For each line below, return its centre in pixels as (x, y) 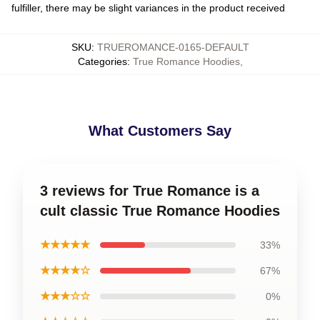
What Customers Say (160, 131)
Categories (102, 61)
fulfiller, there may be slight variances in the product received (148, 8)
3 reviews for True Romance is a (150, 191)
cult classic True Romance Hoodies (160, 211)
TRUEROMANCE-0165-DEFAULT (173, 47)
